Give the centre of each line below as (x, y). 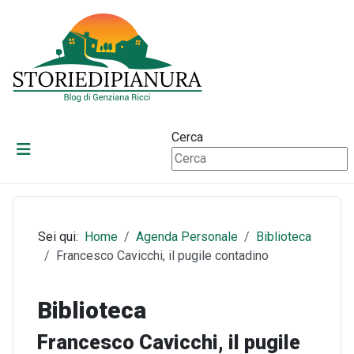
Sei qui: (61, 237)
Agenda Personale (187, 237)
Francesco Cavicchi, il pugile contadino (162, 256)
